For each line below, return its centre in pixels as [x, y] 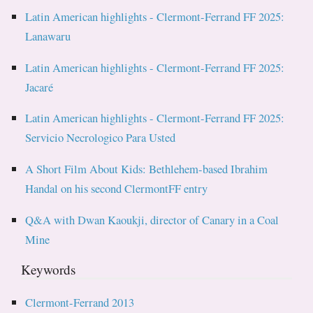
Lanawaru [48, 36]
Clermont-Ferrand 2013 [80, 302]
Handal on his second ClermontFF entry [117, 188]
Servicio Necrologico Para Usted [101, 138]
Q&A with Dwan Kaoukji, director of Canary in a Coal [152, 219]
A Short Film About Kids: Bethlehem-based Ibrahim [147, 168]
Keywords [48, 269]
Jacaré [39, 87]
